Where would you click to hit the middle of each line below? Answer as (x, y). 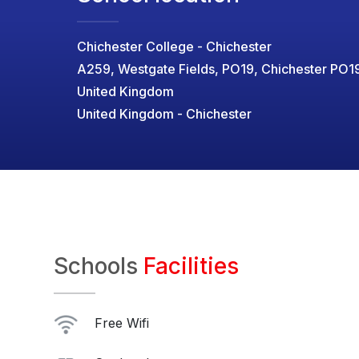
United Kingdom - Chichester (164, 114)
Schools (99, 266)
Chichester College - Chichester (174, 46)
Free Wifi (120, 323)
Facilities (191, 266)
